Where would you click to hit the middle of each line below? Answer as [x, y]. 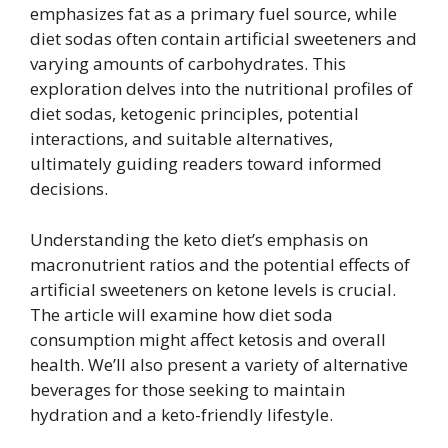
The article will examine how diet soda [181, 314]
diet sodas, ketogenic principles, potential [194, 113]
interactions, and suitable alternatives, [181, 138]
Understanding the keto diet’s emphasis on [199, 239]
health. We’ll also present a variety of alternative [219, 364]
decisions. [69, 188]
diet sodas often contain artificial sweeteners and [223, 38]
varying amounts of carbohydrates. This [188, 63]
